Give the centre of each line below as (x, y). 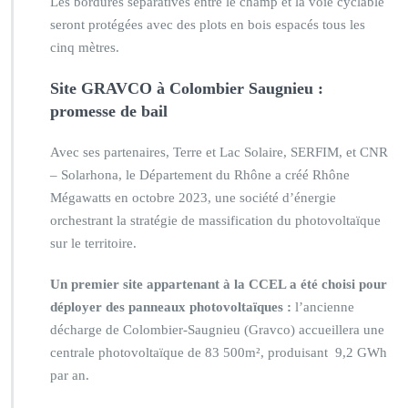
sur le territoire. (93, 243)
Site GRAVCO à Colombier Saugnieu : (187, 88)
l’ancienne (323, 306)
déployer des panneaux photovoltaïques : (171, 306)
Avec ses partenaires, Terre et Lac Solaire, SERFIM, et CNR (219, 152)
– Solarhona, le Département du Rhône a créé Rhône (200, 174)
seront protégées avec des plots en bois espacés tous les (208, 24)
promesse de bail (109, 111)
